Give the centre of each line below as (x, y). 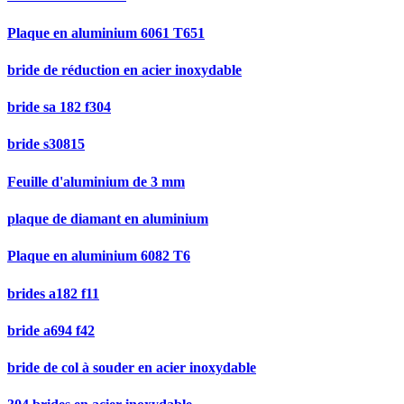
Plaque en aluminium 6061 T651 (106, 32)
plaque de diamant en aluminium (108, 218)
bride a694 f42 (51, 330)
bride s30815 (46, 144)
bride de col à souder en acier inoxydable (132, 368)
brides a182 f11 (53, 293)
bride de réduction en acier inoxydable (124, 69)
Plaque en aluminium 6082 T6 (99, 256)
